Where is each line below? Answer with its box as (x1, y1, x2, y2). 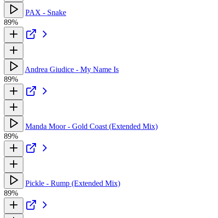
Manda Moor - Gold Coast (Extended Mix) (25, 122, 158, 130)
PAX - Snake (25, 8, 66, 17)
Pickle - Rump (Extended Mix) (25, 179, 120, 187)
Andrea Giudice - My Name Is (25, 65, 119, 73)
